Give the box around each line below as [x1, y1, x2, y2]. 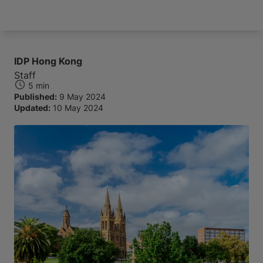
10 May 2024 [53, 103, 103, 113]
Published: [14, 92, 57, 102]
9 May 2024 [59, 92, 106, 102]
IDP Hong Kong [14, 55, 82, 67]
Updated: [14, 103, 50, 113]
